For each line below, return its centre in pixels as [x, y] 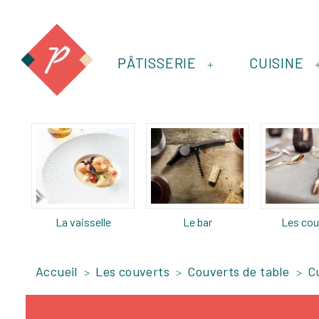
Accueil [57, 271]
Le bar [198, 221]
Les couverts [133, 271]
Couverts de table [239, 271]
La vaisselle [83, 221]
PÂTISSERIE [157, 63]
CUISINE [277, 63]
